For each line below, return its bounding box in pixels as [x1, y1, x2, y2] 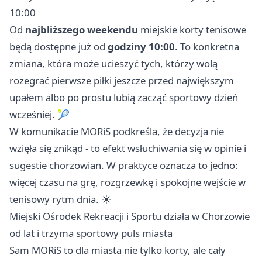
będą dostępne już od [9, 40, 108, 54]
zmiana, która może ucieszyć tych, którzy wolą [9, 57, 218, 71]
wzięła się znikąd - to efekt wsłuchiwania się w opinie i [9, 142, 246, 156]
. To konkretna [175, 40, 239, 54]
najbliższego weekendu [25, 23, 138, 37]
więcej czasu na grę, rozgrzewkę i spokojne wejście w [9, 175, 246, 189]
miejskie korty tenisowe [138, 23, 246, 37]
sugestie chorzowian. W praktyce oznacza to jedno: [9, 158, 238, 173]
